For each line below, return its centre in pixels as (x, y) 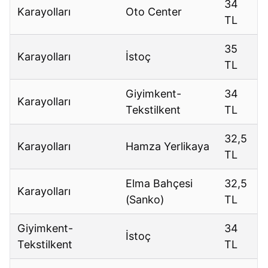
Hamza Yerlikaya (168, 147)
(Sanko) (145, 200)
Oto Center (154, 12)
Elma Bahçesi (159, 184)
